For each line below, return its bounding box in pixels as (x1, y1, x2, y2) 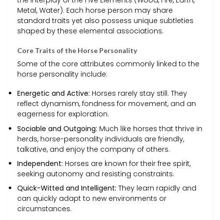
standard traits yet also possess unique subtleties (17, 15, 193, 26)
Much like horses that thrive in (97, 123, 202, 134)
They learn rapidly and (116, 183, 196, 193)
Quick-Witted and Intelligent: (17, 183, 116, 193)
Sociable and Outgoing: (17, 123, 97, 134)
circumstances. (17, 204, 72, 214)
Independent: (17, 159, 63, 168)
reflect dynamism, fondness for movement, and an (17, 99, 196, 109)
